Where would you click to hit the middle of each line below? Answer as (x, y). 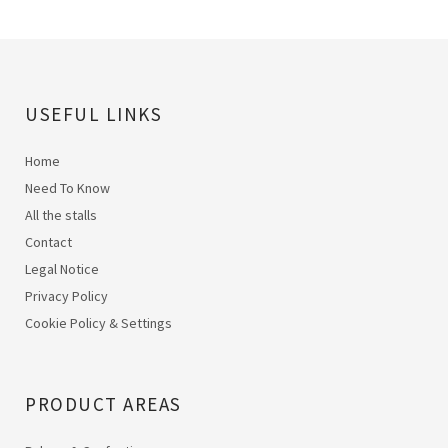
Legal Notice (62, 268)
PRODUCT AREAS (103, 403)
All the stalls (61, 214)
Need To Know (67, 187)
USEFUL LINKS (93, 113)
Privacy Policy (66, 295)
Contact (48, 241)
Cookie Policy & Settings (98, 322)
